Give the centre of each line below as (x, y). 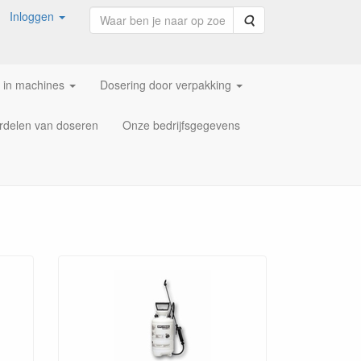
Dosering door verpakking (166, 85)
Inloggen (32, 16)
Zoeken (273, 19)
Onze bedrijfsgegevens (181, 125)
